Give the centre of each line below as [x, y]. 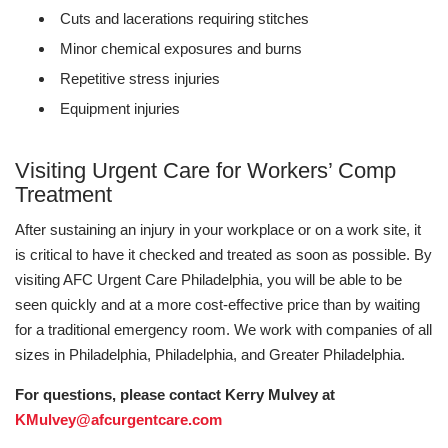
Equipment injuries [120, 108]
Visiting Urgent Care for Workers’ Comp [205, 170]
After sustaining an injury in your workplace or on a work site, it [218, 229]
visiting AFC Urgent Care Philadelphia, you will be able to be [208, 279]
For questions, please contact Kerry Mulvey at [175, 394]
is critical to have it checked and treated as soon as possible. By [223, 254]
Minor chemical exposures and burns [181, 48]
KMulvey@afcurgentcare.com [118, 419]
